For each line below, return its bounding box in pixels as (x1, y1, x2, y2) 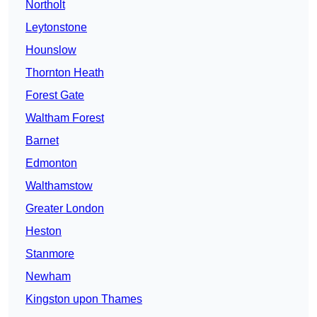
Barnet (25, 134, 59, 147)
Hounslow (25, 44, 76, 57)
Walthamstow (25, 180, 93, 192)
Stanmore (25, 248, 74, 260)
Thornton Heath (25, 67, 104, 79)
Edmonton (25, 157, 77, 170)
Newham (25, 270, 71, 283)
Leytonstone (25, 21, 87, 34)
